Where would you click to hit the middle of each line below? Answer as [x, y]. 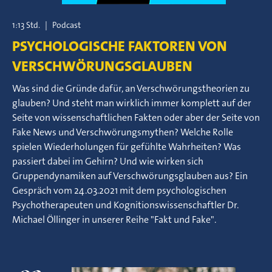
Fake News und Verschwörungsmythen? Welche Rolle [123, 132]
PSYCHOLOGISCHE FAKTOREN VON [120, 46]
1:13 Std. [26, 25]
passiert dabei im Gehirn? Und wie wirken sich [108, 161]
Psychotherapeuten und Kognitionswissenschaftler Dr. [125, 205]
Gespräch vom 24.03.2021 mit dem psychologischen [119, 190]
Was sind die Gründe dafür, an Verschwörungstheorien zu [131, 88]
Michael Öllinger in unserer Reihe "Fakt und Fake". [114, 219]
